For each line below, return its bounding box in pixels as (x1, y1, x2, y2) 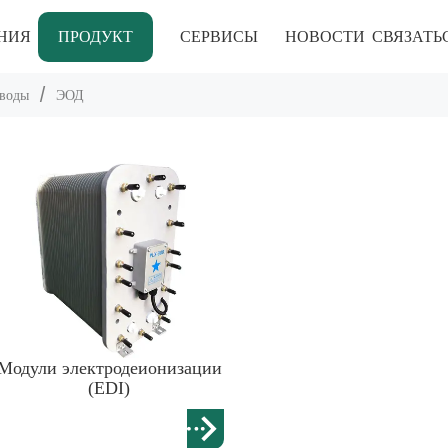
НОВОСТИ (285, 23, 366, 50)
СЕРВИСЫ (180, 23, 259, 50)
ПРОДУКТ (58, 23, 134, 50)
